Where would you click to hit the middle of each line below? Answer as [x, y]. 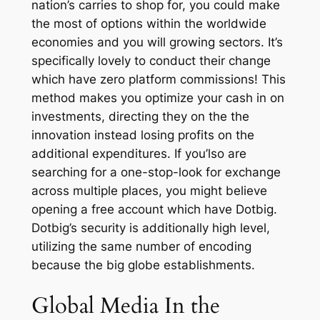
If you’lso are [210, 154]
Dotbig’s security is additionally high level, [150, 228]
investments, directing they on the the [140, 117]
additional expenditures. [102, 154]
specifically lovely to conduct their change [151, 61]
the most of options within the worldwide [149, 24]
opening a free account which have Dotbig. [154, 210]
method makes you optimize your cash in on [157, 98]
